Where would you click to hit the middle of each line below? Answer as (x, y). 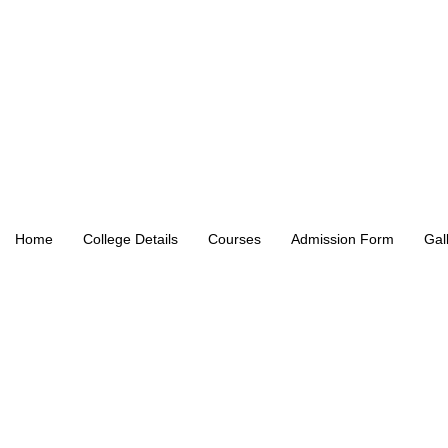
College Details (130, 239)
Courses (234, 239)
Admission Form (342, 239)
